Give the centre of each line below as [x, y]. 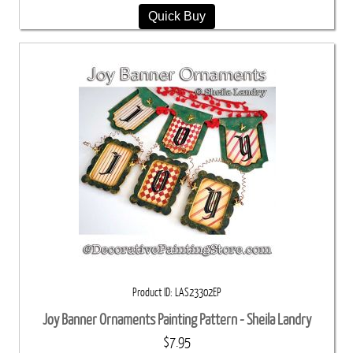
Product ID [151, 293]
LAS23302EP [198, 293]
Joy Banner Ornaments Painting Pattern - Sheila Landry [177, 320]
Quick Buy [177, 16]
